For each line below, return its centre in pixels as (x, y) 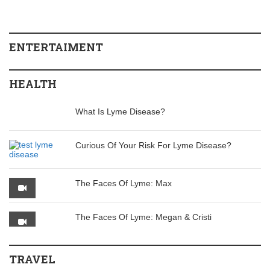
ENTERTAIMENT (56, 47)
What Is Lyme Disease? (120, 111)
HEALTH (33, 84)
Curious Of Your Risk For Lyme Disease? (153, 145)
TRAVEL (32, 259)
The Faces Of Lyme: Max (124, 183)
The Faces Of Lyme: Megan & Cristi (143, 217)
